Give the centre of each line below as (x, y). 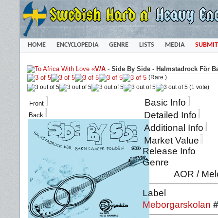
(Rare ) (158, 77)
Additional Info (174, 128)
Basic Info (165, 102)
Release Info (169, 151)
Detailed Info (170, 115)
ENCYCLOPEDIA (77, 45)
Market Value (172, 140)
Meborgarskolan (177, 205)
